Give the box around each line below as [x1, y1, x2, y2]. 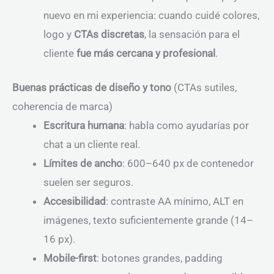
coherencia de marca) [12, 100, 113, 113]
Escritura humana [43, 119, 124, 132]
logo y [43, 28, 74, 40]
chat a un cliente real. [43, 138, 140, 151]
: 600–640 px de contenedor [122, 157, 254, 170]
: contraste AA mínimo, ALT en [106, 195, 243, 208]
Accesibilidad [43, 195, 106, 208]
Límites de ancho [43, 157, 122, 170]
